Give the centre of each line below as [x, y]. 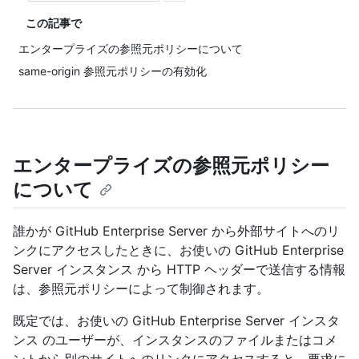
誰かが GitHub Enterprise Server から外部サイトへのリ [176, 231]
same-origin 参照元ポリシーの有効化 [113, 71]
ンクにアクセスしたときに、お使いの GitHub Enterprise [178, 250]
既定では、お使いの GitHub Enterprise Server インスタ [176, 321]
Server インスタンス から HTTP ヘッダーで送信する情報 [179, 270]
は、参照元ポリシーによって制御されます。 [141, 289]
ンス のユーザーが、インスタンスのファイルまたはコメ [175, 340]
